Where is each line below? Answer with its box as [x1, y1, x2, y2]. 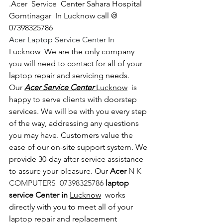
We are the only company [40, 47, 136, 57]
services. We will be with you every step [9, 107, 149, 116]
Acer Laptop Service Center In [9, 35, 116, 45]
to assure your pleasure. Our [9, 166, 110, 176]
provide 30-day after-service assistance [9, 154, 145, 164]
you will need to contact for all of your [9, 59, 144, 69]
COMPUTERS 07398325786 [9, 178, 106, 188]
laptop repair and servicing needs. [9, 71, 131, 81]
